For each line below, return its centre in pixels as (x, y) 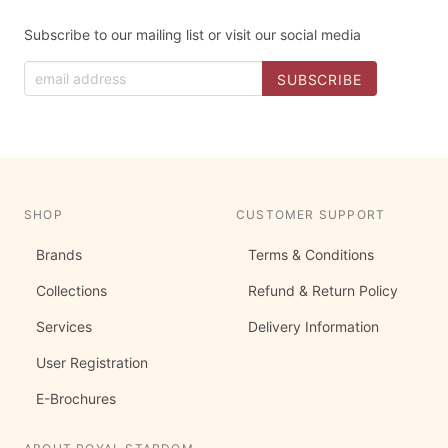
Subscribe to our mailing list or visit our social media (192, 35)
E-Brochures (76, 399)
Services (64, 327)
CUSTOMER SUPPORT (311, 215)
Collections (71, 291)
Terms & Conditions (311, 255)
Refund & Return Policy (323, 291)
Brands (59, 255)
